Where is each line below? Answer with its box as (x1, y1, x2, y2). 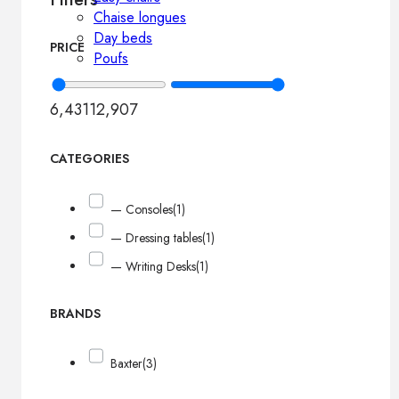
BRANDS (50, 304, 101, 322)
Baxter (110, 354, 143, 373)
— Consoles (110, 199, 174, 218)
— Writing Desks (110, 257, 197, 276)
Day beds (94, 28, 152, 48)
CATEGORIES (50, 150, 129, 168)
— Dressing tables (110, 229, 203, 248)
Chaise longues (94, 7, 186, 28)
